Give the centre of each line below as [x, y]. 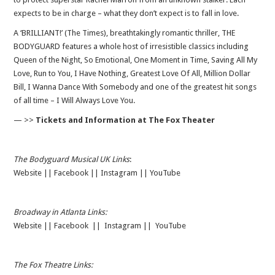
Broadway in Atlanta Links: [60, 212]
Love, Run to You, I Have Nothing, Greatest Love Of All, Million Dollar [132, 74]
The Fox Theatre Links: [53, 265]
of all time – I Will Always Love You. [75, 101]
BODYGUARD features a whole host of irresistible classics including [131, 47]
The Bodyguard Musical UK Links [72, 160]
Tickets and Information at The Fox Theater [126, 120]
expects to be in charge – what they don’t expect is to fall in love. [126, 14]
